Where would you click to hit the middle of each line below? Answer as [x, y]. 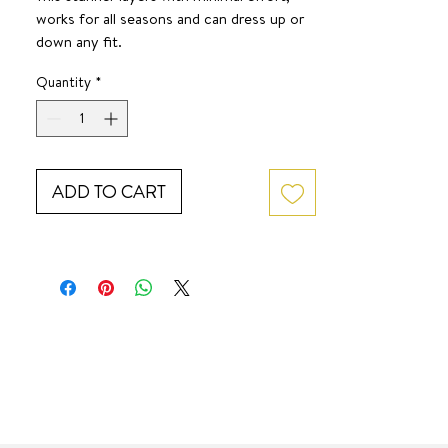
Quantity [63, 82]
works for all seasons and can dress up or [170, 18]
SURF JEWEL [79, 64]
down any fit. [79, 41]
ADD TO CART [109, 191]
